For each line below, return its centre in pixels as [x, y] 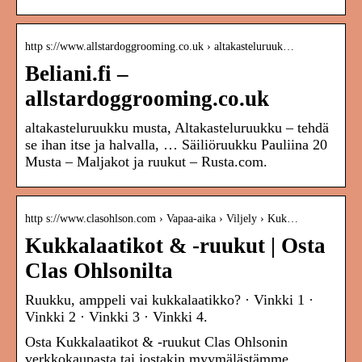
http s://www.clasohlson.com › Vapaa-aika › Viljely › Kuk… [162, 219]
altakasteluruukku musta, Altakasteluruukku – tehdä [177, 128]
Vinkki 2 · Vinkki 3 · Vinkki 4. [116, 317]
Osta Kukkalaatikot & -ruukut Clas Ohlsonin [156, 342]
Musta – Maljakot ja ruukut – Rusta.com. [146, 162]
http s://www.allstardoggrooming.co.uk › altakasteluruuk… [160, 47]
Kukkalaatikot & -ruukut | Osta [175, 246]
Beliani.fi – [77, 74]
